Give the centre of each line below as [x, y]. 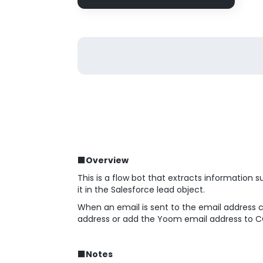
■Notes [95, 254]
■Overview [103, 160]
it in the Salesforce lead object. [141, 190]
